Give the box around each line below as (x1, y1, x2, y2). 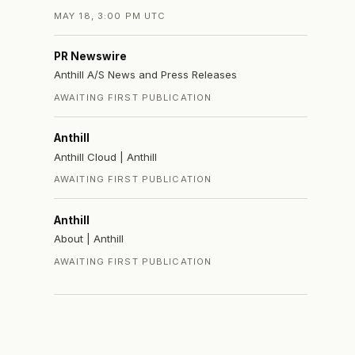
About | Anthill (54, 231, 124, 245)
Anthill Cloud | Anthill (54, 150, 157, 163)
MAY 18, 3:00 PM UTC (54, 10, 166, 22)
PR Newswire (54, 50, 127, 63)
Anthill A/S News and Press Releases (54, 68, 237, 82)
